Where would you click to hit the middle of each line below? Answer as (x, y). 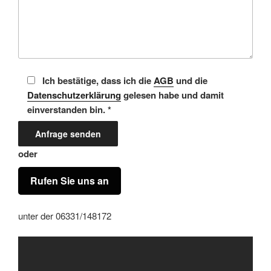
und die (190, 80)
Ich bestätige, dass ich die (98, 80)
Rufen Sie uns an (70, 181)
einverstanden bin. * (69, 109)
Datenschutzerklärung (74, 95)
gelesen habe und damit (172, 95)
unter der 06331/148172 (65, 215)
